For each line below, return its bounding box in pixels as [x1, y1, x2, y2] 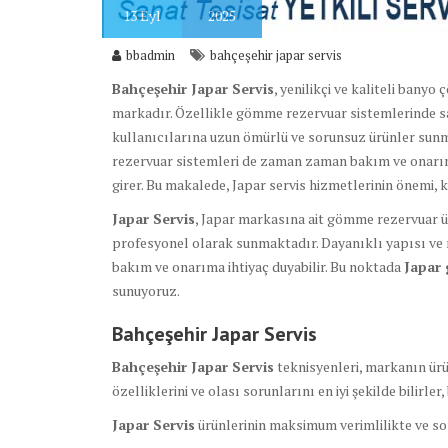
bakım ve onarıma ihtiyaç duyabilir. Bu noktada [112, 257, 404, 277]
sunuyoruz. [112, 281, 180, 301]
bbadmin [126, 46, 175, 65]
